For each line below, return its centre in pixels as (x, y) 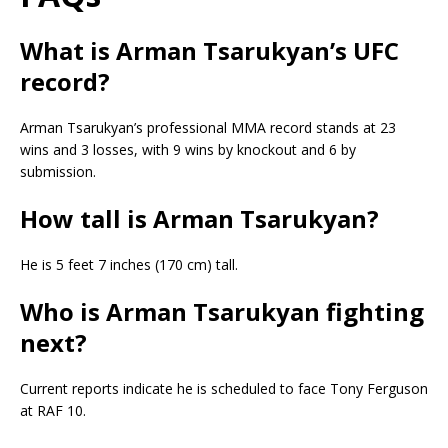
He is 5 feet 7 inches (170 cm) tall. (129, 265)
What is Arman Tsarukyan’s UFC (209, 51)
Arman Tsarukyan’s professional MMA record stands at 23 (208, 128)
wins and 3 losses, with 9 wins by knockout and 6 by (188, 150)
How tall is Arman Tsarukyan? (199, 219)
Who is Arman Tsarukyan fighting (222, 312)
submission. (58, 172)
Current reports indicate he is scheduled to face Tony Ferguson (224, 389)
